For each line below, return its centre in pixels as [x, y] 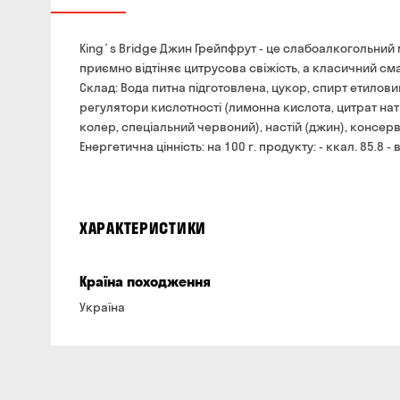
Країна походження [145, 281]
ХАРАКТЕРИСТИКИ [143, 228]
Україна [102, 307]
